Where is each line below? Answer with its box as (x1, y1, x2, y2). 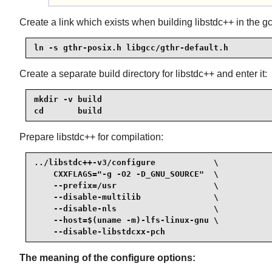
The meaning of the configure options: (19, 252, 195, 263)
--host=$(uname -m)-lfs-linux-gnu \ (34, 216, 219, 225)
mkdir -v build (34, 95, 102, 104)
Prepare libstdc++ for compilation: (19, 131, 163, 142)
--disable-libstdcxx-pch (34, 227, 165, 237)
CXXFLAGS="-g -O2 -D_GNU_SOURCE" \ (34, 169, 219, 179)
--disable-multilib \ (34, 192, 219, 202)
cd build (34, 106, 102, 116)
